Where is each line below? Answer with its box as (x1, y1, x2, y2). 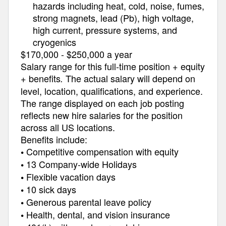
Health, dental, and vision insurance (26, 208, 170, 221)
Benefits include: (21, 133, 87, 146)
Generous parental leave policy (26, 195, 151, 208)
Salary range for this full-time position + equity (21, 60, 205, 73)
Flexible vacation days (26, 170, 116, 183)
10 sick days (26, 183, 76, 196)
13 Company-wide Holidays (26, 157, 137, 171)
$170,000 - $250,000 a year (21, 47, 132, 61)
